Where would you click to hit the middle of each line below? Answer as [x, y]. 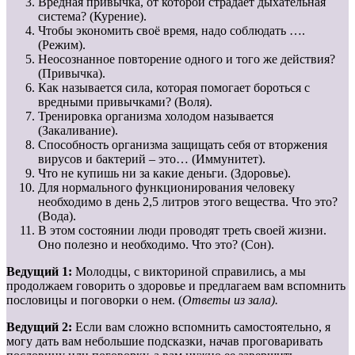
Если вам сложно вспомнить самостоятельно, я [203, 326]
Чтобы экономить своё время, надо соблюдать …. [172, 30]
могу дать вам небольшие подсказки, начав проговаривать [164, 341]
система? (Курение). [92, 16]
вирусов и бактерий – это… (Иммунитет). [152, 158]
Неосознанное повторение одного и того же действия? [187, 59]
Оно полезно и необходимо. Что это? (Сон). [156, 244]
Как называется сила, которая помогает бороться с [174, 87]
